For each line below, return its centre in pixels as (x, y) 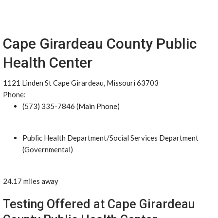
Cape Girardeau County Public (100, 44)
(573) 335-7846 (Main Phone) (71, 106)
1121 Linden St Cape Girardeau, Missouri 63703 (81, 83)
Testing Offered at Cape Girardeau (99, 204)
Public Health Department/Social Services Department (110, 138)
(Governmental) (48, 149)
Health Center (48, 63)
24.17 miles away (31, 181)
